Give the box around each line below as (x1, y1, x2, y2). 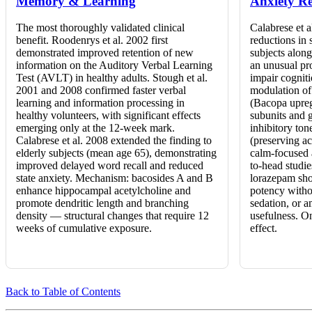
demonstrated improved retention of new (16, 47, 194, 59)
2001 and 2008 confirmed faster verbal (16, 84, 186, 97)
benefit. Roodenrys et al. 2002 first (16, 34, 168, 47)
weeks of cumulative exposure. (16, 222, 152, 235)
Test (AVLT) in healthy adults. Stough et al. (16, 72, 208, 84)
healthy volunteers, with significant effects (16, 109, 201, 122)
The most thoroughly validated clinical (16, 22, 185, 34)
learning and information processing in (16, 97, 185, 109)
